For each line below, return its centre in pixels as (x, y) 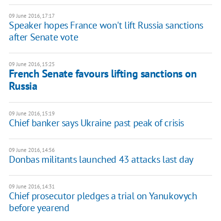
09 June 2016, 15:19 (32, 114)
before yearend (39, 208)
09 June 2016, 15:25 (32, 64)
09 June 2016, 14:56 (32, 150)
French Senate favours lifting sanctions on (103, 74)
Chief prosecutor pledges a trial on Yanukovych (103, 196)
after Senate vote (43, 37)
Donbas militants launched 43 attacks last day (101, 160)
